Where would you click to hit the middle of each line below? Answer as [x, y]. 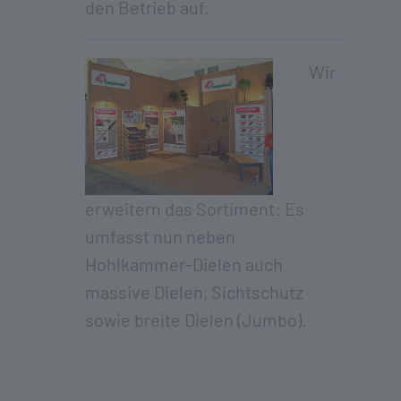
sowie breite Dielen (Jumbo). [196, 320]
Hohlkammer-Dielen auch [184, 264]
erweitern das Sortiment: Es [195, 209]
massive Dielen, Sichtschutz [194, 292]
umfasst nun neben [160, 237]
